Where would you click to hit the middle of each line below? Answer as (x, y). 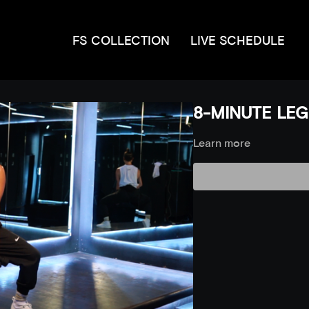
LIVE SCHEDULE (238, 40)
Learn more (221, 143)
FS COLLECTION (121, 40)
